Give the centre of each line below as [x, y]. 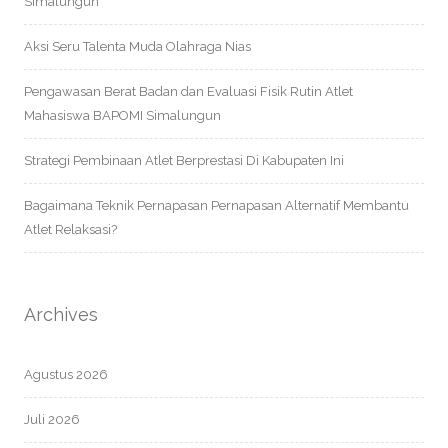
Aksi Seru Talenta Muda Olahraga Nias [137, 46]
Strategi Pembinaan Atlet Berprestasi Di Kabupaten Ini [184, 160]
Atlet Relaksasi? [70, 229]
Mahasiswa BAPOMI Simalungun [122, 115]
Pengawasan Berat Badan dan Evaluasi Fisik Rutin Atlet [188, 91]
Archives [61, 314]
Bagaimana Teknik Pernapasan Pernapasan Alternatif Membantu [216, 205]
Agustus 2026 [66, 374]
